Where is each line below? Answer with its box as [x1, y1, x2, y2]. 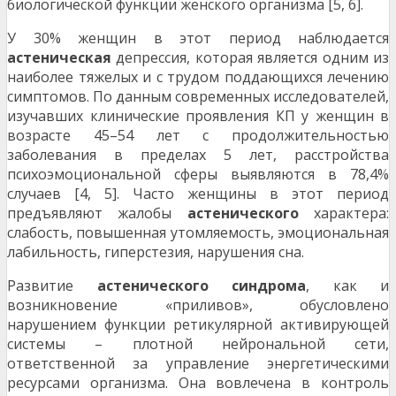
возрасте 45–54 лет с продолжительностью [7, 126, 389, 146]
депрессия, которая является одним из [111, 48, 389, 68]
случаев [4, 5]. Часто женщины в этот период [7, 184, 389, 204]
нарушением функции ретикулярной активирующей [7, 315, 389, 335]
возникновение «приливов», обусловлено [7, 295, 389, 316]
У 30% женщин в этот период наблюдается [7, 28, 389, 49]
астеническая [7, 48, 111, 68]
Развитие [7, 276, 97, 296]
